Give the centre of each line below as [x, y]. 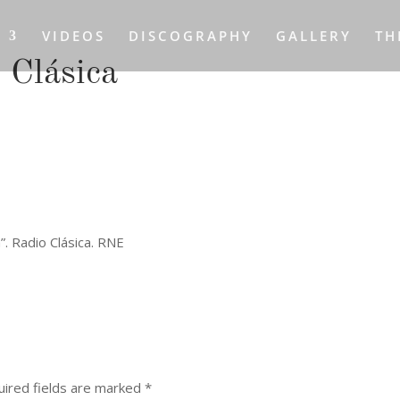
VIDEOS [73, 36]
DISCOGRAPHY [190, 36]
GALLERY [313, 36]
